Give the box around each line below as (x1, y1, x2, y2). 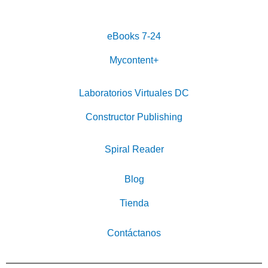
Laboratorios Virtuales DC (79, 87, 189, 98)
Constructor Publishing (86, 111, 182, 122)
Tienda (119, 198, 149, 209)
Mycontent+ (109, 55, 159, 66)
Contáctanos (107, 228, 161, 239)
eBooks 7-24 (107, 31, 161, 42)
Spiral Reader (104, 144, 164, 155)
